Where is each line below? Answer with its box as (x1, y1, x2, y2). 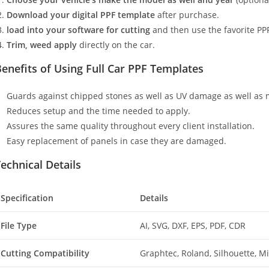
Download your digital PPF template (7, 8, 155, 20)
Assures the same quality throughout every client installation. (7, 119, 255, 131)
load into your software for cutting (7, 23, 150, 35)
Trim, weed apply (7, 38, 77, 50)
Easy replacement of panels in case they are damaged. (7, 134, 226, 147)
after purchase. (155, 8, 219, 20)
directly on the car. (77, 38, 155, 50)
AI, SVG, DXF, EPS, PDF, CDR (140, 219, 246, 231)
